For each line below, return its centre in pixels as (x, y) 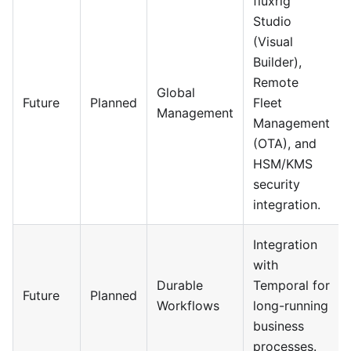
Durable (180, 285)
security (277, 184)
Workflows (188, 306)
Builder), (277, 62)
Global (176, 92)
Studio (272, 21)
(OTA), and (285, 143)
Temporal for (291, 285)
